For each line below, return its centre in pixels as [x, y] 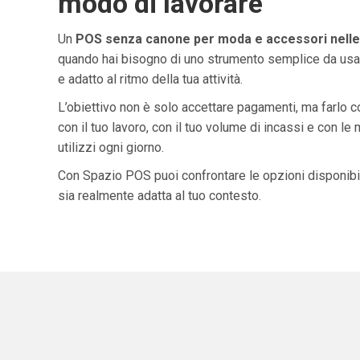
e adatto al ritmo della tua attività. [150, 79]
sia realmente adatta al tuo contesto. [160, 195]
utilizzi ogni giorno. [111, 147]
